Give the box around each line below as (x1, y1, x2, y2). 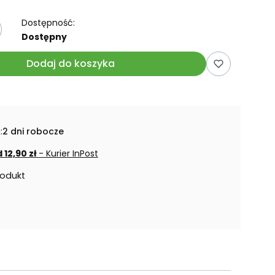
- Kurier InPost (38, 147, 98, 160)
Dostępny (21, 31, 67, 44)
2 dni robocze (2, 125, 64, 138)
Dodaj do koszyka (26, 56, 115, 71)
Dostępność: (21, 17, 75, 29)
